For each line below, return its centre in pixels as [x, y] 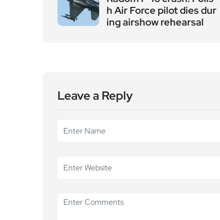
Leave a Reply [95, 96]
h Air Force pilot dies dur [162, 10]
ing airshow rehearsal [155, 22]
